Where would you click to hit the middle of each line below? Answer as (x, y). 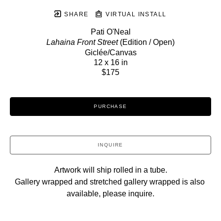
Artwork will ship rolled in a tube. (110, 170)
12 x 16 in (110, 62)
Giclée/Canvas (110, 52)
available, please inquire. (110, 193)
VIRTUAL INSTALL (135, 14)
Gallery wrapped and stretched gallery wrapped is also (110, 182)
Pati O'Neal (110, 32)
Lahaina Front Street (82, 42)
